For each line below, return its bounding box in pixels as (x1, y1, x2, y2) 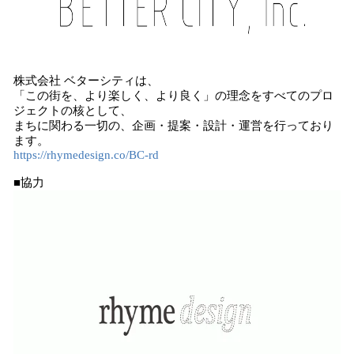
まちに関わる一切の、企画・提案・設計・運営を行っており (13, 119, 333, 132)
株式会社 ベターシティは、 (13, 74, 159, 87)
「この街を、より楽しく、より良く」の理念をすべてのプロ (13, 89, 333, 102)
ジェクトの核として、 (13, 104, 132, 117)
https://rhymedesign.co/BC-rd (13, 149, 159, 161)
